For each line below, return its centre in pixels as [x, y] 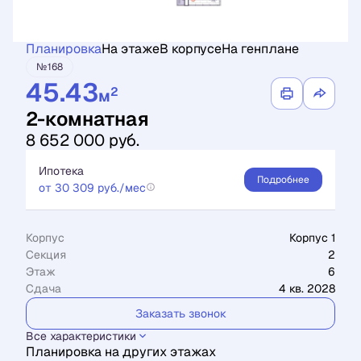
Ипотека [63, 171]
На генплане [260, 49]
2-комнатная [87, 119]
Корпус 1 [312, 238]
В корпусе [191, 49]
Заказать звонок [180, 313]
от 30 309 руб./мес [92, 188]
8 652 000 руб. [83, 140]
